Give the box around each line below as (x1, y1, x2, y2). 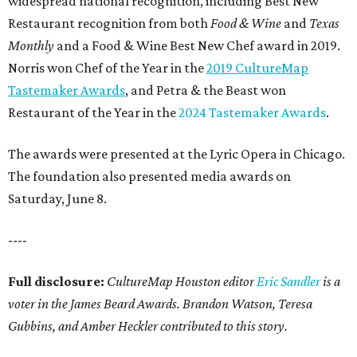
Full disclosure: (8, 273, 104, 290)
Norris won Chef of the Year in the (8, 60, 206, 76)
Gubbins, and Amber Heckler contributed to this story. (8, 318, 288, 335)
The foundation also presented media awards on (8, 168, 291, 185)
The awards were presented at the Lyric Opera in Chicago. (8, 146, 345, 163)
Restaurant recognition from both (8, 15, 210, 32)
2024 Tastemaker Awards (178, 104, 326, 121)
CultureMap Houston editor (107, 273, 257, 290)
